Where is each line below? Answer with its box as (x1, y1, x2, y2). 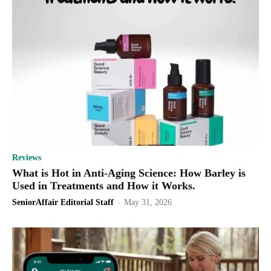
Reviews (12, 152, 41, 162)
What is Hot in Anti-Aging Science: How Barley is (12, 166, 246, 179)
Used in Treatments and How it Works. (12, 179, 195, 192)
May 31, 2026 (124, 197, 172, 207)
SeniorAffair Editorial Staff (12, 197, 114, 207)
